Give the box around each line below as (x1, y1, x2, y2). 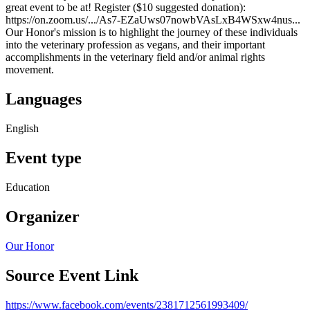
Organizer (6, 207, 80, 226)
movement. (6, 64, 54, 76)
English (6, 122, 39, 135)
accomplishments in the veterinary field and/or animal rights (6, 51, 265, 64)
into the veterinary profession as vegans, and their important (6, 39, 265, 51)
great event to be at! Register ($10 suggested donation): (6, 1, 246, 14)
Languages (6, 90, 82, 109)
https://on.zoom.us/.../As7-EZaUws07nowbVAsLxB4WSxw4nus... (6, 14, 300, 26)
